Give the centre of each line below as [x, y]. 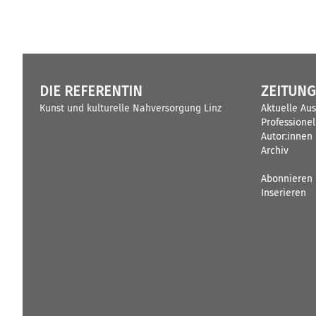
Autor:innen [287, 136]
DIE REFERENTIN [91, 91]
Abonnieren [287, 179]
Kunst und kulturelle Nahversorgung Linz [130, 108]
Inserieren [284, 193]
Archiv [275, 151]
